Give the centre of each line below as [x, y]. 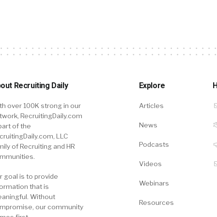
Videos [150, 163]
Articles [151, 105]
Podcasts [154, 144]
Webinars [154, 183]
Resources [156, 202]
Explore [152, 85]
